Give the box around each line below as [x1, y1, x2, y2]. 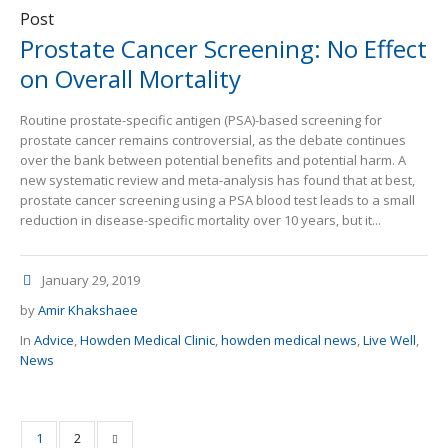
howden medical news [221, 331, 357, 350]
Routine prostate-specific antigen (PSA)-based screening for [20, 111, 382, 130]
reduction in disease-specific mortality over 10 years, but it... [20, 211, 381, 230]
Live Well [363, 331, 416, 350]
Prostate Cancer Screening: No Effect [20, 32, 427, 66]
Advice [34, 331, 74, 350]
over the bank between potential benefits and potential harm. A [20, 151, 406, 170]
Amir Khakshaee [38, 301, 138, 320]
